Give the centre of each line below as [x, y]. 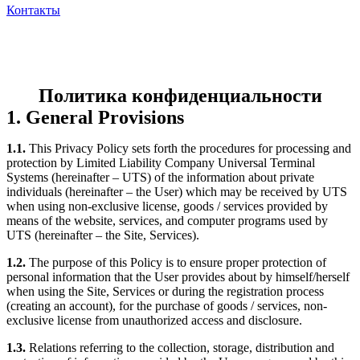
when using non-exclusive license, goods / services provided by [167, 206]
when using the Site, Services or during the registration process [165, 291]
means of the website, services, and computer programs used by [167, 220]
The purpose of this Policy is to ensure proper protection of [176, 262]
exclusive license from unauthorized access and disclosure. [154, 320]
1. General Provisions [95, 117]
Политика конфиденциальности [180, 95]
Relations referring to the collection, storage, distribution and [180, 347]
